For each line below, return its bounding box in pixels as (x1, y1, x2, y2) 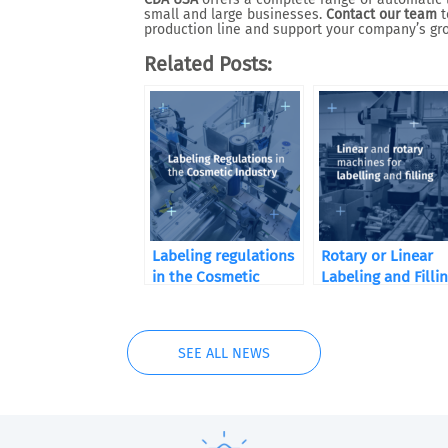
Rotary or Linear (321, 247, 433, 265)
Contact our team (326, 6, 437, 23)
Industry (152, 289, 211, 307)
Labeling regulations (152, 247, 294, 265)
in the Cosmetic (152, 268, 259, 286)
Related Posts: (144, 52, 272, 76)
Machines (321, 289, 385, 307)
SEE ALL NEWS (178, 345, 270, 362)
